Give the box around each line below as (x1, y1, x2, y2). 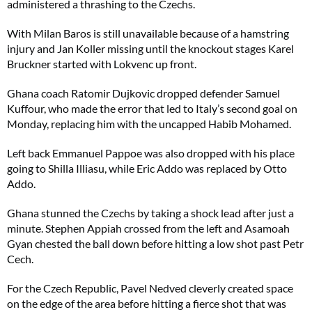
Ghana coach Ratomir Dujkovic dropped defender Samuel (7, 86, 280, 100)
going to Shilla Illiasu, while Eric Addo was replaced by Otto (7, 162, 287, 175)
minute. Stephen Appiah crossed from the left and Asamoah (7, 221, 290, 235)
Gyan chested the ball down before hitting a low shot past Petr (7, 237, 304, 250)
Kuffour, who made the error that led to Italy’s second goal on (7, 102, 297, 115)
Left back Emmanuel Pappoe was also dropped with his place (7, 146, 295, 159)
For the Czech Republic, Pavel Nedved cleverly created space (7, 281, 293, 295)
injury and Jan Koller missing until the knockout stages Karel (7, 42, 294, 55)
